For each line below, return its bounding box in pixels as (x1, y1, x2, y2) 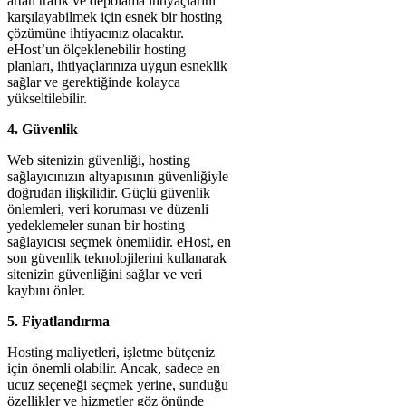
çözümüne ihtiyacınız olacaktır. (7, 25, 184, 41)
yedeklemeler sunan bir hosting (7, 217, 185, 233)
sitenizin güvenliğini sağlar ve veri (7, 266, 202, 282)
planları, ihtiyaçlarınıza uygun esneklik (7, 58, 227, 73)
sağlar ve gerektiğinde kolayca (7, 74, 180, 90)
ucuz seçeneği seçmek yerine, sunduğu (7, 377, 228, 392)
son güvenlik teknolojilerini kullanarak (7, 250, 227, 266)
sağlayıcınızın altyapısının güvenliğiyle (7, 169, 228, 184)
